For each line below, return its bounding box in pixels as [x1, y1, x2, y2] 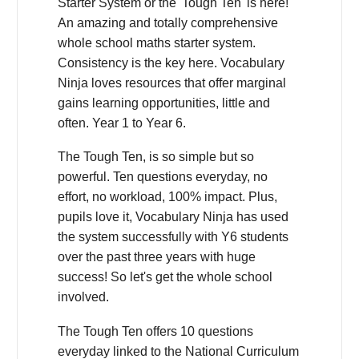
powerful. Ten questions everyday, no [58, 170, 268, 184]
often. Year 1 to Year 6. [58, 115, 186, 130]
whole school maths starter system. [58, 35, 256, 50]
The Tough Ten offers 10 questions [58, 324, 253, 338]
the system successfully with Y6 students [58, 230, 288, 244]
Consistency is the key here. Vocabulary [58, 55, 284, 70]
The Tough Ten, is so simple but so [58, 150, 254, 164]
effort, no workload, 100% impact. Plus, [58, 190, 277, 204]
